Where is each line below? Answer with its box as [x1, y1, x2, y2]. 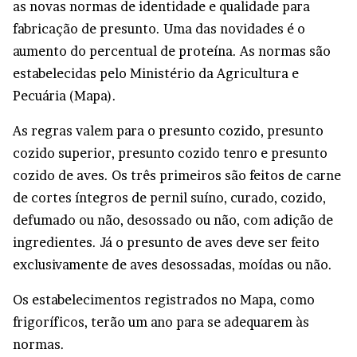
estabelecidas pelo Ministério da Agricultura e [13, 65, 299, 81]
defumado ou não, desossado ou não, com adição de [13, 212, 333, 228]
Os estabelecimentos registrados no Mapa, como [13, 292, 315, 308]
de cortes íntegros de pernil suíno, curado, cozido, [13, 190, 326, 206]
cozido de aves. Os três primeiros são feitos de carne [13, 167, 341, 183]
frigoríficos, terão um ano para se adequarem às [13, 314, 309, 330]
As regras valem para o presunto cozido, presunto [13, 123, 324, 139]
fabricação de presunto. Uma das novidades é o [13, 21, 305, 37]
